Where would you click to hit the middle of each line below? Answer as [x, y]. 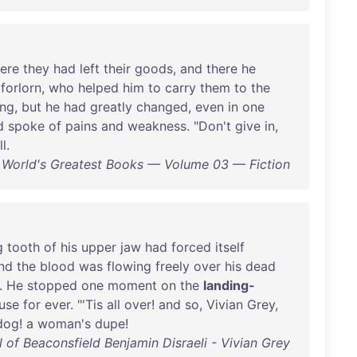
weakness [157, 126]
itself [230, 247]
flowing [129, 266]
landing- [229, 285]
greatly [111, 107]
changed [162, 107]
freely [173, 266]
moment [132, 285]
